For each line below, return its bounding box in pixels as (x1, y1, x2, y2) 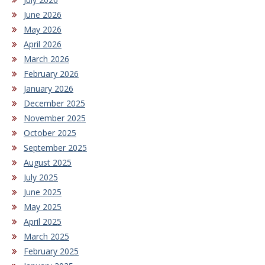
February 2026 (24, 68, 79, 80)
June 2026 (24, 9, 62, 21)
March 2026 (24, 53, 69, 65)
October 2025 (24, 127, 76, 139)
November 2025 (24, 112, 86, 124)
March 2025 (24, 231, 69, 243)
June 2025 (24, 186, 62, 198)
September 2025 (24, 142, 87, 154)
